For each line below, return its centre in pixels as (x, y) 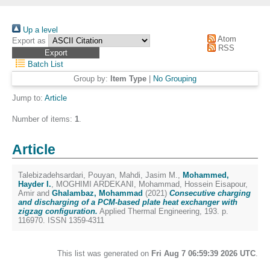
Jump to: (28, 98)
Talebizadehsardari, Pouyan (66, 175)
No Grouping (175, 79)
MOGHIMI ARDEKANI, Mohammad (118, 184)
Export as (29, 41)
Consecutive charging (210, 193)
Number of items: (43, 119)
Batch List (45, 64)
